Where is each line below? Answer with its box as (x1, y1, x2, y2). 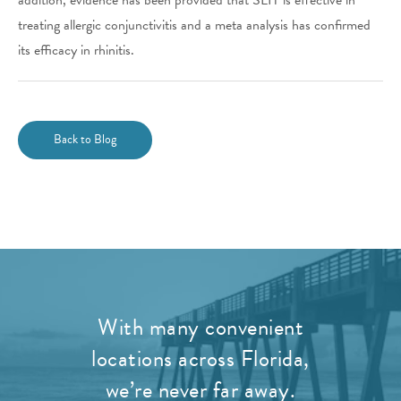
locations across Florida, (91, 341, 310, 375)
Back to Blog (54, 129, 116, 149)
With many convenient (98, 310, 303, 344)
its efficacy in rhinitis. (18, 38, 134, 61)
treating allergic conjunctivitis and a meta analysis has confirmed (18, 13, 371, 36)
